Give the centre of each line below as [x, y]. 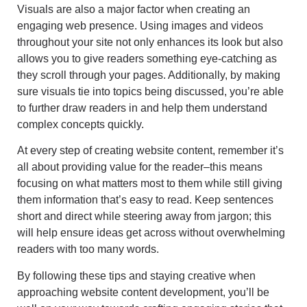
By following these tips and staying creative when [136, 275]
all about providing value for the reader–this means [140, 167]
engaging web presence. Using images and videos [140, 25]
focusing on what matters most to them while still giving [150, 184]
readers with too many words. [88, 249]
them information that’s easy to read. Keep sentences [145, 200]
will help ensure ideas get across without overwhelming [151, 233]
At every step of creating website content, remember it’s [150, 151]
